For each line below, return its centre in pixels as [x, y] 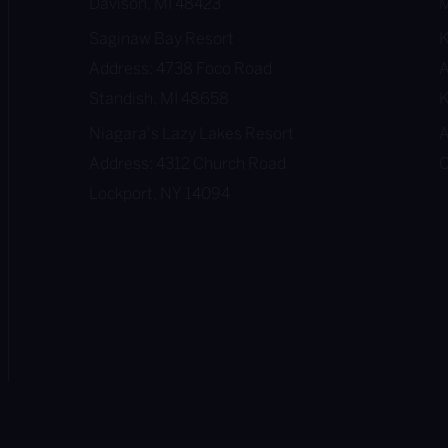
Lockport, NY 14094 [159, 194]
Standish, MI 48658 [158, 99]
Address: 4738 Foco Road [180, 69]
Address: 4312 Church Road [187, 164]
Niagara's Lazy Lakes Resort [191, 134]
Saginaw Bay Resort [161, 39]
